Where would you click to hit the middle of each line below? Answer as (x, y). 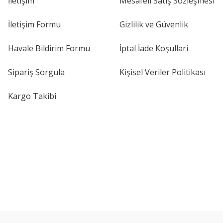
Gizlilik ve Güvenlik (154, 24)
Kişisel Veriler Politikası (163, 72)
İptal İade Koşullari (154, 48)
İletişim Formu (34, 24)
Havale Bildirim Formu (49, 48)
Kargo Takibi (32, 96)
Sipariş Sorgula (36, 72)
